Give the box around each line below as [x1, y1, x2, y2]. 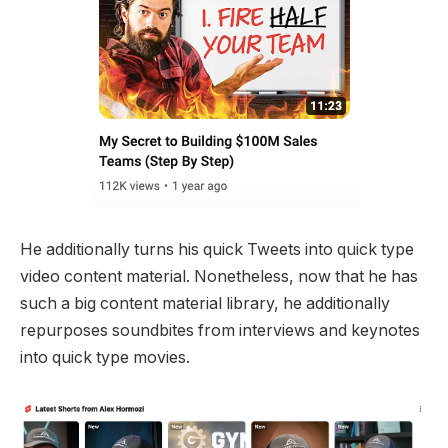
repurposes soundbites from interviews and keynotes [20, 320, 420, 340]
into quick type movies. [20, 347, 190, 367]
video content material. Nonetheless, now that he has [20, 266, 418, 286]
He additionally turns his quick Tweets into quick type [20, 239, 414, 259]
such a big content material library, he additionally [20, 293, 390, 313]
